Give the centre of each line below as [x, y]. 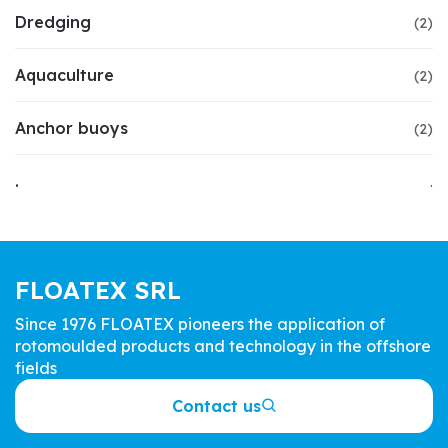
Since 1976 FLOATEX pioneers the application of [200, 324]
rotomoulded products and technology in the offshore [223, 346]
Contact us [216, 406]
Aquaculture [64, 75]
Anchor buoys [71, 128]
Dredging [53, 22]
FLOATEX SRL [98, 290]
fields [36, 368]
